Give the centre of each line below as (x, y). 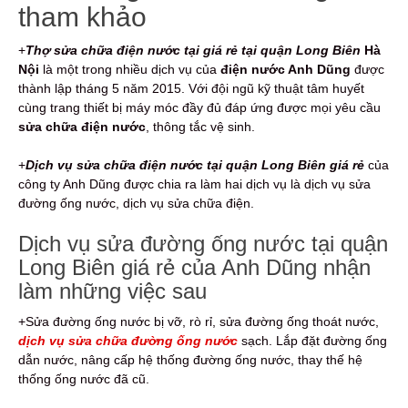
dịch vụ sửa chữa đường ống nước (128, 340)
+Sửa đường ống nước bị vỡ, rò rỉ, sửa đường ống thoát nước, (199, 321)
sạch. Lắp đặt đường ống (312, 340)
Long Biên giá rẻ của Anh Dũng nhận (194, 267)
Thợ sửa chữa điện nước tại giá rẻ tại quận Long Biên (193, 50)
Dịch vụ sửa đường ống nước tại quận (203, 243)
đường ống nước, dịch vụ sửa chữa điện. (136, 203)
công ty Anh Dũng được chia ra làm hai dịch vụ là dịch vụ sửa (194, 184)
